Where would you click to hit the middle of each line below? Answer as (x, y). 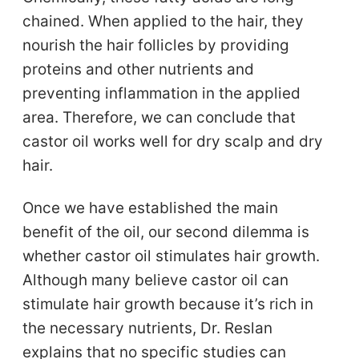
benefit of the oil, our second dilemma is (166, 232)
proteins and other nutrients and (139, 69)
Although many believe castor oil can (156, 280)
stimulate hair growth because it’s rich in (168, 304)
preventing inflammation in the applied (162, 93)
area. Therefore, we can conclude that (159, 117)
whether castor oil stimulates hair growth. (171, 256)
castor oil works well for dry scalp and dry (173, 141)
